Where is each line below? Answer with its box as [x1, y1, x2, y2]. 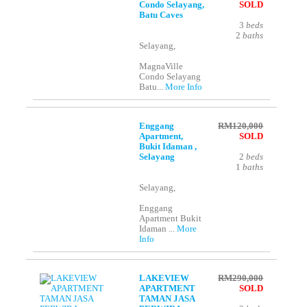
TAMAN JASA [139, 294, 195, 304]
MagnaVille [139, 62, 184, 72]
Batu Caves [139, 10, 184, 21]
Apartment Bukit [139, 214, 202, 224]
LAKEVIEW [139, 273, 190, 284]
